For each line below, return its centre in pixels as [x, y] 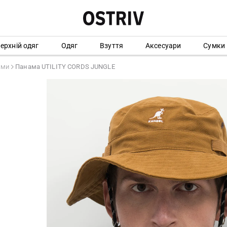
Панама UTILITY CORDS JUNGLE [65, 67]
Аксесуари [163, 45]
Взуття [111, 45]
